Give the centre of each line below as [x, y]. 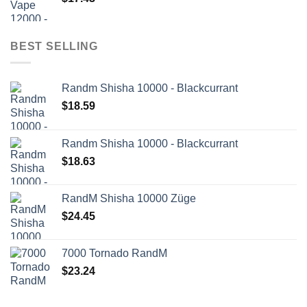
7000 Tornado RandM [114, 254]
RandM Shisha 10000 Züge [129, 199]
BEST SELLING [54, 46]
